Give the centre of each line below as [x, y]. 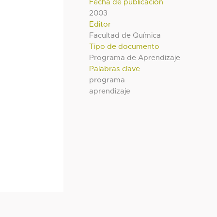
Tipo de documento [124, 46]
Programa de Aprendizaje [135, 58]
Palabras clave [115, 69]
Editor [100, 24]
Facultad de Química [125, 35]
